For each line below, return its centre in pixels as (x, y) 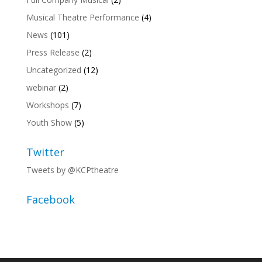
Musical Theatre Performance (82, 17)
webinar (41, 87)
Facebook (50, 199)
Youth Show (49, 122)
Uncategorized (54, 70)
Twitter (45, 152)
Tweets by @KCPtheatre (72, 170)
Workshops (47, 105)
